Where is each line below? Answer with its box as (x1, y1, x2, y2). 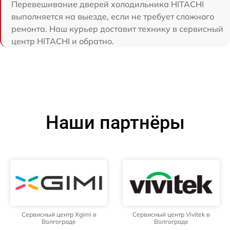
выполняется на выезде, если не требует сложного (11, 11, 214, 22)
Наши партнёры (45, 111, 185, 133)
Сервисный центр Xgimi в (21, 210, 97, 218)
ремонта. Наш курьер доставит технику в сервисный (11, 23, 223, 34)
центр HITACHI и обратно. (11, 35, 114, 46)
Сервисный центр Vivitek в (132, 210, 210, 218)
